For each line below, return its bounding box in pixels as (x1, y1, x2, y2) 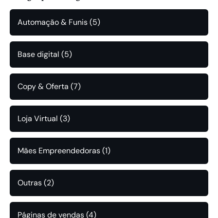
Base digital (18, 49, 59, 60)
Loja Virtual (18, 113, 58, 124)
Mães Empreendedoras (18, 145, 100, 156)
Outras (18, 178, 42, 188)
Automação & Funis (18, 17, 88, 28)
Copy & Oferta (18, 81, 69, 92)
